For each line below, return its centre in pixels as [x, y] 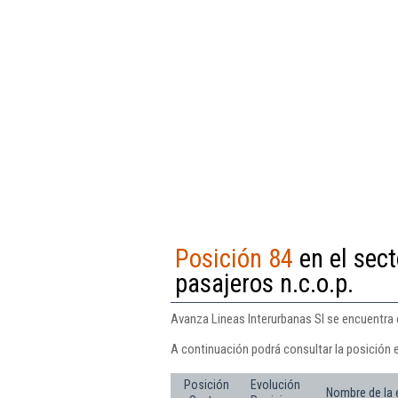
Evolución [275, 384]
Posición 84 [234, 258]
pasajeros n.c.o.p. [264, 283]
